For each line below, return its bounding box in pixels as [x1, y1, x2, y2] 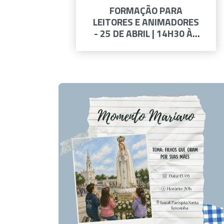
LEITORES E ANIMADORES [93, 14, 199, 29]
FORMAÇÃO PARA [109, 3, 182, 17]
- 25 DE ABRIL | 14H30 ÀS [94, 26, 198, 40]
